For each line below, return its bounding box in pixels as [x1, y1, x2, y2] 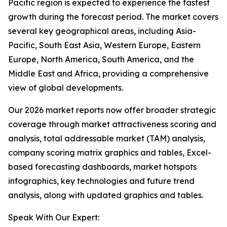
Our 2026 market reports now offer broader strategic [8, 105, 216, 116]
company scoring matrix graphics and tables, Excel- [8, 147, 211, 158]
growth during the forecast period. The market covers [8, 12, 218, 22]
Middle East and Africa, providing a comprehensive [8, 68, 209, 79]
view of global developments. [8, 83, 123, 93]
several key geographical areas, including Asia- [8, 26, 196, 36]
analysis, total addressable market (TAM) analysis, [8, 133, 205, 144]
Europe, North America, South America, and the [8, 54, 194, 65]
